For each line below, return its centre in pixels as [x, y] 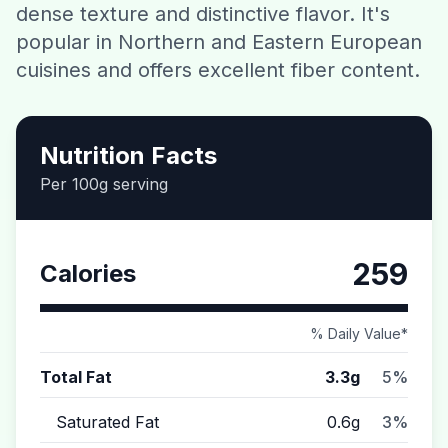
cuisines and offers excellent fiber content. [218, 70]
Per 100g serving [104, 184]
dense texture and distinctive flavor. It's [203, 14]
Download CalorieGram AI [224, 81]
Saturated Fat [107, 422]
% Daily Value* [359, 333]
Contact [224, 29]
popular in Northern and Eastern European [219, 42]
